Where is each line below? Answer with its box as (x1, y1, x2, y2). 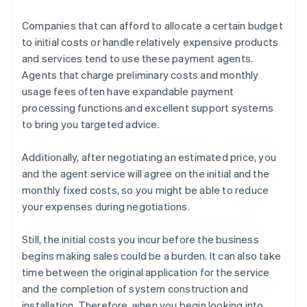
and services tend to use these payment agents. (22, 51, 254, 66)
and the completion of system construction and (22, 282, 249, 296)
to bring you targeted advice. (22, 117, 160, 132)
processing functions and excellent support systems (22, 101, 274, 115)
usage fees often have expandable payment (22, 84, 234, 99)
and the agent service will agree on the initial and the (22, 167, 270, 181)
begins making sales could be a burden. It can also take (22, 249, 282, 263)
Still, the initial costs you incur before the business (22, 232, 259, 247)
